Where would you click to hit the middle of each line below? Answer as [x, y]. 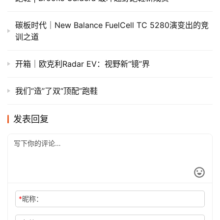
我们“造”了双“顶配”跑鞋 [56, 91]
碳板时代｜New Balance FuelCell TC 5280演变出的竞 [112, 25]
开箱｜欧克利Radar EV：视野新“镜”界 [82, 64]
